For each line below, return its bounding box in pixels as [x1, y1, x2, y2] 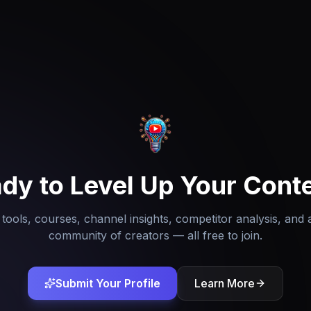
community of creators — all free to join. [49, 228, 262, 242]
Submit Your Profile [56, 276, 160, 290]
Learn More [194, 276, 255, 290]
